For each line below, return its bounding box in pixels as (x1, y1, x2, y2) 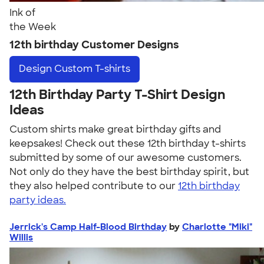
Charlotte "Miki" (182, 220, 252, 233)
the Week (9, 21, 56, 33)
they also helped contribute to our (9, 179, 178, 192)
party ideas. (9, 193, 66, 206)
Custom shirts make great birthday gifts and (9, 123, 221, 136)
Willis (9, 231, 33, 243)
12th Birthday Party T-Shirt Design (9, 85, 225, 103)
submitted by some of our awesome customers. (9, 151, 242, 164)
